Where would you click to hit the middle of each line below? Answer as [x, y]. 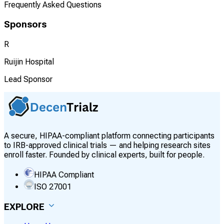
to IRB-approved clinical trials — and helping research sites [107, 145]
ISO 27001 [53, 186]
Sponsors [25, 25]
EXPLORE [24, 207]
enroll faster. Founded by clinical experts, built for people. [104, 154]
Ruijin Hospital [29, 61]
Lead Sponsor [28, 79]
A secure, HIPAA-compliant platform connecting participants [109, 135]
